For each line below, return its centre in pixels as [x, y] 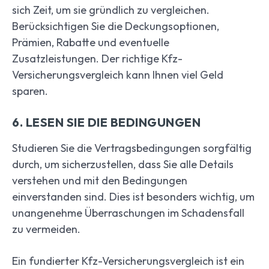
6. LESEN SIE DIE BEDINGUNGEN [106, 122]
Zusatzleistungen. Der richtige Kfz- [97, 59]
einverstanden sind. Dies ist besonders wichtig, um [133, 197]
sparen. [30, 91]
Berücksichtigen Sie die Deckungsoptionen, [116, 26]
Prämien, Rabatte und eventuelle [91, 43]
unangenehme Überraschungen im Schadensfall [128, 213]
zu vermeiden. [46, 229]
